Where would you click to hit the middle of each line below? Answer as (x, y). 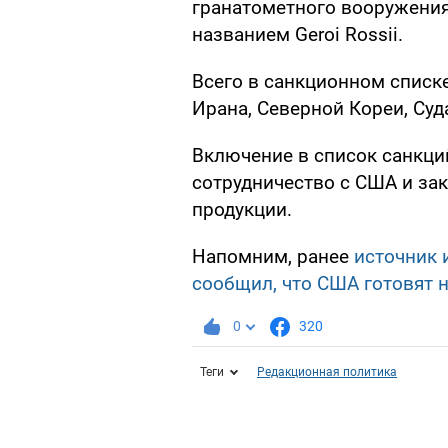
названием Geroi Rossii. (297, 35)
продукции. (242, 210)
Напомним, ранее (273, 257)
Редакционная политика (327, 372)
